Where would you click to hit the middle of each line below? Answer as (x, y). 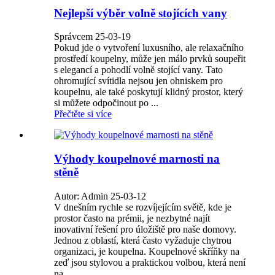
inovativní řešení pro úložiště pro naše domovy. (145, 229)
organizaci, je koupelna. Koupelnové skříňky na (147, 251)
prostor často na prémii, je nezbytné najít (132, 218)
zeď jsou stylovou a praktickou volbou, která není (150, 262)
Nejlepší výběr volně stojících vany (141, 13)
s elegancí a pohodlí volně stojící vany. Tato (138, 70)
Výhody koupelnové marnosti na (137, 159)
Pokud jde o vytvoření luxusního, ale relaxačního (149, 48)
